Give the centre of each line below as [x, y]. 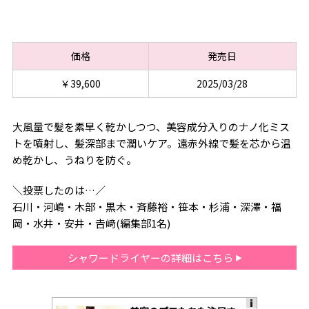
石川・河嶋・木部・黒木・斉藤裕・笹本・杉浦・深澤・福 [147, 207]
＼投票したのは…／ [59, 190]
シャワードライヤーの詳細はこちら [151, 258]
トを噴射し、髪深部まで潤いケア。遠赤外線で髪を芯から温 [151, 143]
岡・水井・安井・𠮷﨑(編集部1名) [91, 223]
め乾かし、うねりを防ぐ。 [74, 160]
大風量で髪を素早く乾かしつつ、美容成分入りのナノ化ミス [151, 127]
